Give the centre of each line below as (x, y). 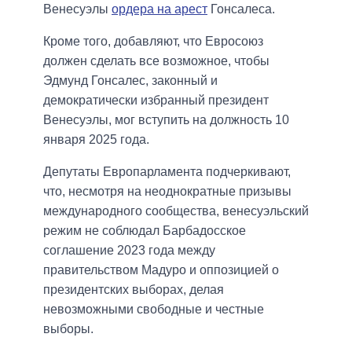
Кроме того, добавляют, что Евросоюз (153, 42)
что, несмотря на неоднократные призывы (167, 192)
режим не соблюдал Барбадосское (145, 231)
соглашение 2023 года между (129, 251)
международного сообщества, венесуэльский (176, 211)
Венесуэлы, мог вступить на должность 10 (166, 120)
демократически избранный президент (156, 101)
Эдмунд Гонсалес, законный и (130, 81)
